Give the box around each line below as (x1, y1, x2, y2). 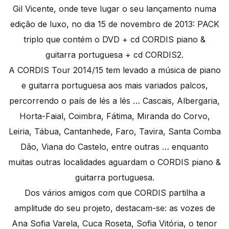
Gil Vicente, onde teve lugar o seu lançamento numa (13, 4, 216, 14)
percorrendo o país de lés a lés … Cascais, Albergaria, (9, 96, 220, 106)
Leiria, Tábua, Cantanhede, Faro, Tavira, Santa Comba (8, 126, 221, 137)
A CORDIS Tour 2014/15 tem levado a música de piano (8, 65, 221, 76)
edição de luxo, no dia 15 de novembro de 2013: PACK (10, 19, 219, 30)
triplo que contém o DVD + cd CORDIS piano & (24, 34, 205, 45)
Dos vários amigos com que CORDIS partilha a (24, 188, 205, 198)
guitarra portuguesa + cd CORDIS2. (45, 50, 184, 60)
